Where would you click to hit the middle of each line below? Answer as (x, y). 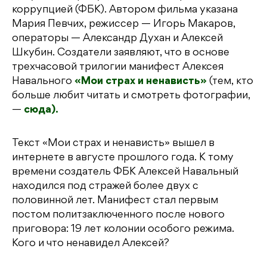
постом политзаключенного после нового (118, 215)
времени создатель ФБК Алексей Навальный (125, 173)
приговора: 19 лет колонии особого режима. (123, 230)
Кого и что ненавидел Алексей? (91, 244)
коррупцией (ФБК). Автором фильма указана (125, 10)
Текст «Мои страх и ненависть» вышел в (113, 144)
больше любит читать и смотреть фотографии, (131, 96)
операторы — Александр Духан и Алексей (117, 39)
